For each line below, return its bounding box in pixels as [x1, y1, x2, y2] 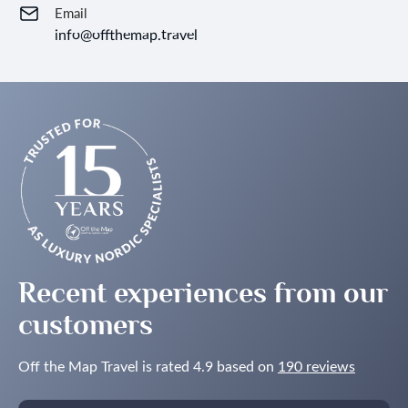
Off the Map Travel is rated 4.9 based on [18, 355, 278, 375]
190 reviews [278, 355, 355, 375]
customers [18, 308, 153, 341]
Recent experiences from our [18, 276, 388, 309]
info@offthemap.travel [55, 24, 198, 44]
